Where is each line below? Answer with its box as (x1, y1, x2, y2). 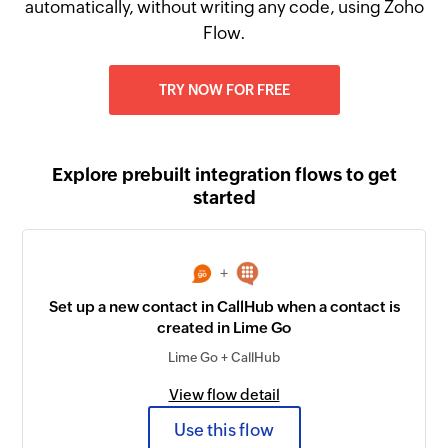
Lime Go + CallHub (168, 350, 280, 366)
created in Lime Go (157, 319, 291, 337)
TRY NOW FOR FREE (158, 82, 290, 98)
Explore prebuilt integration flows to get (51, 164, 397, 185)
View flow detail (168, 386, 280, 404)
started (192, 187, 256, 208)
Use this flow (174, 419, 274, 440)
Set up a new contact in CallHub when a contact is (48, 298, 400, 316)
